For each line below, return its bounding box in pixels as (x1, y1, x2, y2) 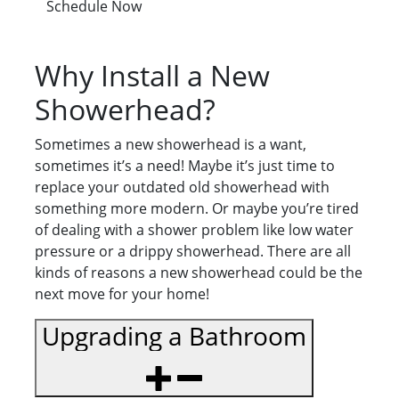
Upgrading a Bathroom (42, 319, 306, 354)
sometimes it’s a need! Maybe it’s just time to (35, 156, 335, 176)
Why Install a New (35, 56, 270, 95)
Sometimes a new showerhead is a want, (35, 134, 306, 155)
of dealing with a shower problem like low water (35, 220, 354, 240)
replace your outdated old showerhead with (35, 177, 330, 198)
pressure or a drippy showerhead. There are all (35, 241, 351, 262)
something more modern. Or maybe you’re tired (35, 199, 359, 219)
